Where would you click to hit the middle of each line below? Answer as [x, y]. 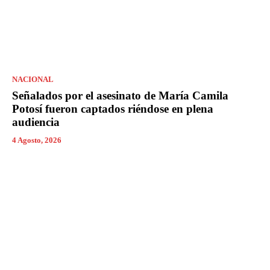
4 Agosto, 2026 [37, 140]
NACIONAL [33, 79]
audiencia [36, 122]
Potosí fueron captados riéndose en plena [113, 108]
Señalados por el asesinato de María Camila [120, 95]
